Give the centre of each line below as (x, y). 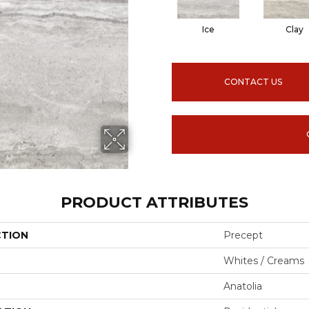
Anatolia (243, 286)
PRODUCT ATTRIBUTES (154, 202)
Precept (243, 235)
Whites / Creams (264, 261)
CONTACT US (253, 82)
